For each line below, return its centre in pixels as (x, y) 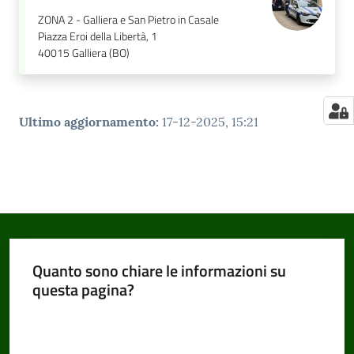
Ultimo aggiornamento (87, 122)
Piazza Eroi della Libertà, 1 (98, 37)
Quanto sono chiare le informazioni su (159, 270)
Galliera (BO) (101, 53)
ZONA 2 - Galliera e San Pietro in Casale (128, 20)
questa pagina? (83, 289)
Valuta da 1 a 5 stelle (79, 318)
